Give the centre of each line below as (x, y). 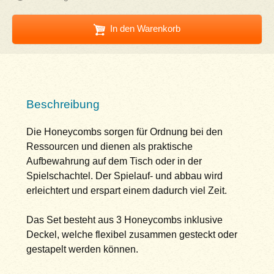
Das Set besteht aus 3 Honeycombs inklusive (124, 220)
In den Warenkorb (145, 29)
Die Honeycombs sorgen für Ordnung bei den (124, 132)
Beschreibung (63, 104)
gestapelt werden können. (82, 250)
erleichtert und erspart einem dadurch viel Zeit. (126, 191)
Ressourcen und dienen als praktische (109, 147)
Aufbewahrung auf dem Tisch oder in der (114, 161)
